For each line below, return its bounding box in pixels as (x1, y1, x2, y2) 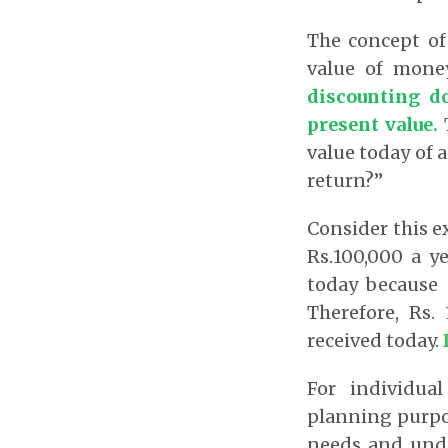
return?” (307, 169, 383, 192)
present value (307, 113, 434, 136)
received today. (307, 329, 443, 352)
